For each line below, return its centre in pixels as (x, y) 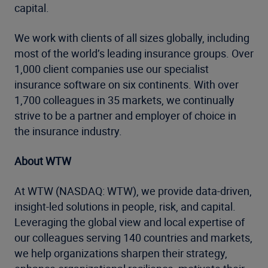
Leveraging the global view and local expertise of (130, 222)
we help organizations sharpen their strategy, (121, 253)
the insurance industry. (68, 131)
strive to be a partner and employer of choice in (125, 115)
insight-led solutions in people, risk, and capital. (125, 206)
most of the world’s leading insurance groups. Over (134, 53)
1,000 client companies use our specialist (112, 69)
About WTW (43, 161)
